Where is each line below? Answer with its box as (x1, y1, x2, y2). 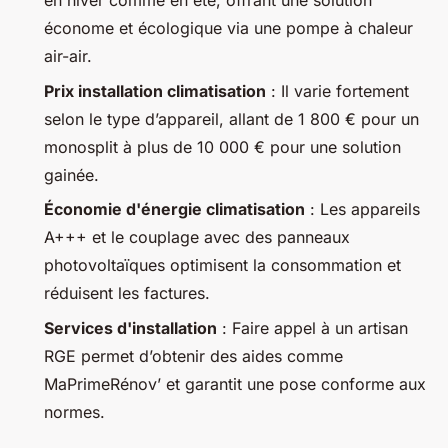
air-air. (44, 46, 92, 67)
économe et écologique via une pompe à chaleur (44, 18, 413, 39)
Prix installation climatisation (44, 80, 266, 101)
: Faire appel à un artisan (217, 317, 408, 338)
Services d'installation (44, 317, 217, 338)
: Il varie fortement (266, 80, 409, 101)
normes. (44, 401, 105, 422)
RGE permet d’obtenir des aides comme (44, 345, 343, 366)
